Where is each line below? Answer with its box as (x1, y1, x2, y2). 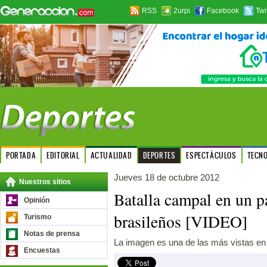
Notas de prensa (24, 229, 80, 238)
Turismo (24, 213, 51, 221)
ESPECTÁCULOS (186, 150, 237, 160)
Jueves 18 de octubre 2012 (114, 172, 219, 182)
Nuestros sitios (19, 178, 71, 186)
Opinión (24, 196, 49, 204)
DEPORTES (142, 150, 176, 160)
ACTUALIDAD (90, 150, 132, 160)
